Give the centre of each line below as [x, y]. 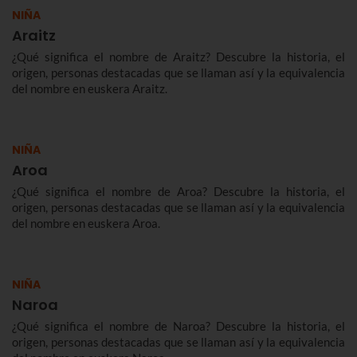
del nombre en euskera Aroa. [86, 223]
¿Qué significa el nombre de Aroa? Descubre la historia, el [178, 191]
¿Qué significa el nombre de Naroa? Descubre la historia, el [178, 326]
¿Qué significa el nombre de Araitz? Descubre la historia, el [178, 56]
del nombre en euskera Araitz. [90, 88]
